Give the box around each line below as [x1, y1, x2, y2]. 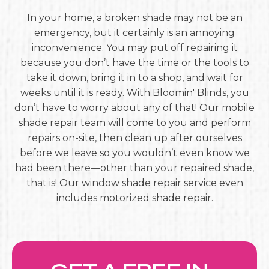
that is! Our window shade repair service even [26, 177, 243, 189]
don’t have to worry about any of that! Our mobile [14, 102, 255, 113]
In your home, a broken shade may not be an [26, 12, 243, 23]
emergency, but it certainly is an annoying [34, 27, 235, 38]
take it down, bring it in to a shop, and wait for [26, 72, 243, 83]
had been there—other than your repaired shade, [15, 162, 254, 174]
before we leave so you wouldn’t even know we [19, 147, 250, 159]
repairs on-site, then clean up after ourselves [27, 132, 242, 144]
